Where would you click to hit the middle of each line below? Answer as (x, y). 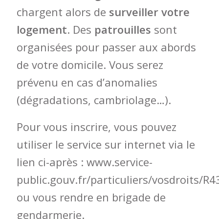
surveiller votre (149, 12)
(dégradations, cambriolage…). (94, 100)
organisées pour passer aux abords (106, 47)
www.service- (119, 162)
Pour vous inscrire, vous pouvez (96, 127)
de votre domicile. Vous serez (90, 65)
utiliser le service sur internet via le (106, 144)
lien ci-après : (51, 162)
